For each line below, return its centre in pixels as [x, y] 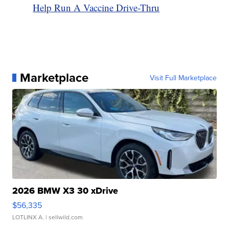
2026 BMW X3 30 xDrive [65, 190]
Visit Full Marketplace [183, 77]
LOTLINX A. [28, 217]
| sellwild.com [64, 217]
